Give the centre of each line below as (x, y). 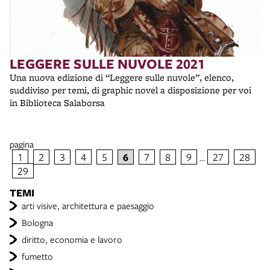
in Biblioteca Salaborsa (60, 103)
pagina (22, 144)
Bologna (37, 222)
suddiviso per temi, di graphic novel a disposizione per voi (130, 90)
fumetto (37, 256)
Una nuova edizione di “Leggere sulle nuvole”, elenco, (122, 77)
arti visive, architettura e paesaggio (88, 206)
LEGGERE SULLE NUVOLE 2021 (107, 64)
